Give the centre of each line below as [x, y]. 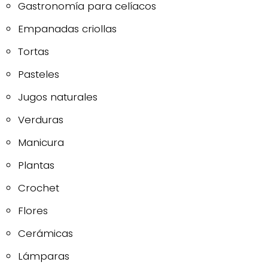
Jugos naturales [58, 97]
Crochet [39, 188]
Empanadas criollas [67, 28]
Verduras [41, 119]
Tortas [33, 51]
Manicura [41, 142]
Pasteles [39, 74]
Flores [33, 210]
